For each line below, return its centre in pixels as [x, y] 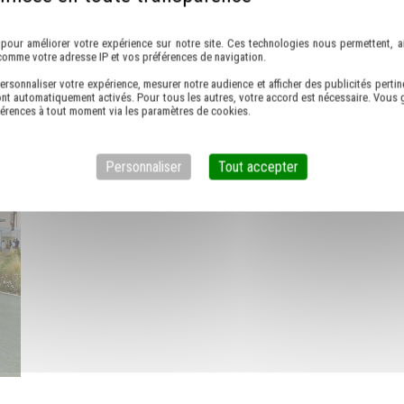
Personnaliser [143, 167]
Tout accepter [258, 167]
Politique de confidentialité [202, 19]
